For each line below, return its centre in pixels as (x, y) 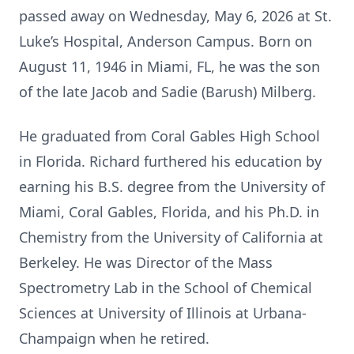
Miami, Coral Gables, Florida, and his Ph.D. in (169, 212)
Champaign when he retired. (114, 338)
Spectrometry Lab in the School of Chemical (166, 288)
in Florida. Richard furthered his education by (170, 161)
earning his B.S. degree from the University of (172, 186)
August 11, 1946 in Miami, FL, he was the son (169, 66)
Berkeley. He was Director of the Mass (146, 262)
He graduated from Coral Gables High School (169, 136)
